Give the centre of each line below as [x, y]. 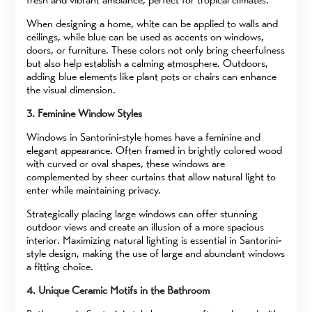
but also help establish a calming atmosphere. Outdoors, [148, 63]
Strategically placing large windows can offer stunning [142, 214]
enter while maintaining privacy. [94, 190]
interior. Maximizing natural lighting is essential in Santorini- [154, 240]
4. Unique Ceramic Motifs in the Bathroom [118, 290]
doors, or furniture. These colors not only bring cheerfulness [156, 50]
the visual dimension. [71, 90]
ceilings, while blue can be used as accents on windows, [146, 37]
